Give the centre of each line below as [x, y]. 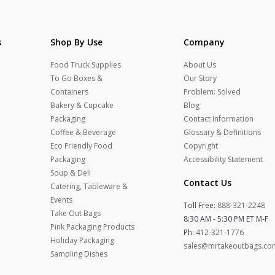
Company [204, 42]
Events [62, 200]
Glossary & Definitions [222, 132]
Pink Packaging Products [93, 227]
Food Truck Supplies [86, 65]
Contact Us [207, 183]
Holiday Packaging [83, 240]
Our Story [200, 78]
